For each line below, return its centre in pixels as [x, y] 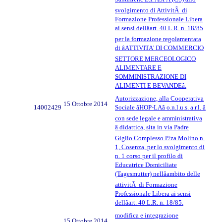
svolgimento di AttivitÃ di [151, 10]
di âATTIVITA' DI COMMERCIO [159, 48]
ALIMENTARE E [138, 67]
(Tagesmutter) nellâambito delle [158, 173]
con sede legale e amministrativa [159, 118]
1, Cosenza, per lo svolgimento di [160, 147]
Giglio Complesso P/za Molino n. [160, 138]
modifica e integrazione [147, 215]
